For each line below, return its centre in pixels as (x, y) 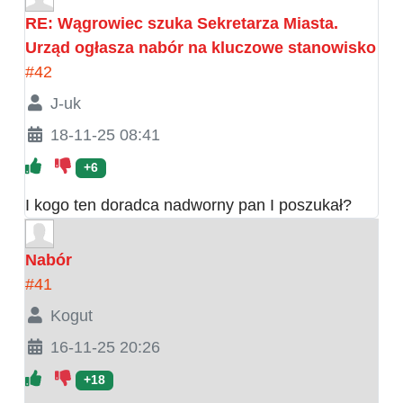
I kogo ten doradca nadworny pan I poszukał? (188, 206)
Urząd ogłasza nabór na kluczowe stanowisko (201, 48)
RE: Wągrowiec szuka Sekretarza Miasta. (182, 24)
